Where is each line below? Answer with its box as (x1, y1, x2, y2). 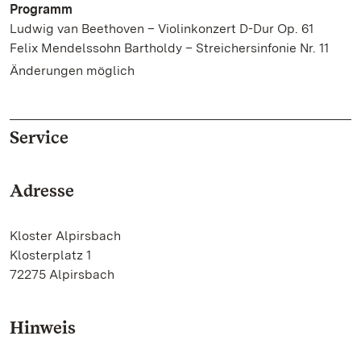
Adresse (10, 180, 74, 201)
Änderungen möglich (10, 63, 135, 78)
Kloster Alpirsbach (10, 228, 121, 243)
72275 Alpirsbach (10, 267, 114, 282)
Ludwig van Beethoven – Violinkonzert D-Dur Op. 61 (10, 21, 313, 36)
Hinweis (10, 317, 76, 338)
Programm (10, 2, 73, 17)
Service (10, 127, 68, 147)
